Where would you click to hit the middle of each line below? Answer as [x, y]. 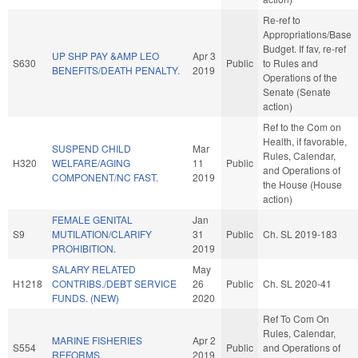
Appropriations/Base [307, 34]
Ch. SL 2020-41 [297, 283]
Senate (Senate [297, 91]
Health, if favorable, [305, 141]
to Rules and [290, 62]
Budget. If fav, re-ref [304, 48]
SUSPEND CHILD [91, 148]
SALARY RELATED [94, 268]
